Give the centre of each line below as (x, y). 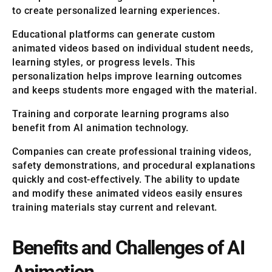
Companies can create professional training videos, (132, 151)
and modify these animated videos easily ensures (127, 193)
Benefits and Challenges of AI (128, 247)
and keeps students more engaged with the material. (134, 90)
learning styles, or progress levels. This (104, 62)
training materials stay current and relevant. (115, 207)
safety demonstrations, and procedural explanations (134, 165)
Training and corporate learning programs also (121, 114)
